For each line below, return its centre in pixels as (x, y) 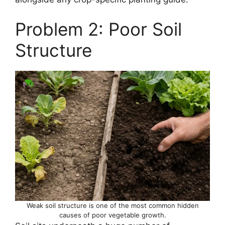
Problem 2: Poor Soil (98, 29)
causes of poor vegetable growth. (113, 215)
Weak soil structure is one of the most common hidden (113, 205)
